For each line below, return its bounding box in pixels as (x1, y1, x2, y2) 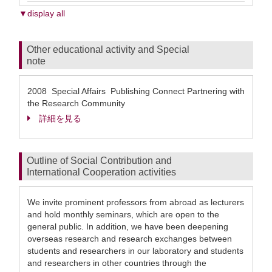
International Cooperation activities (27, 167, 176, 177)
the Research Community (27, 98, 125, 108)
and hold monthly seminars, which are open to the (27, 209, 219, 219)
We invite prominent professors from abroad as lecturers (27, 197, 244, 207)
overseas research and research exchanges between (27, 234, 232, 243)
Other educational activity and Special (27, 44, 189, 55)
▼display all (19, 8, 65, 18)
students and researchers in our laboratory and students (27, 246, 243, 256)
